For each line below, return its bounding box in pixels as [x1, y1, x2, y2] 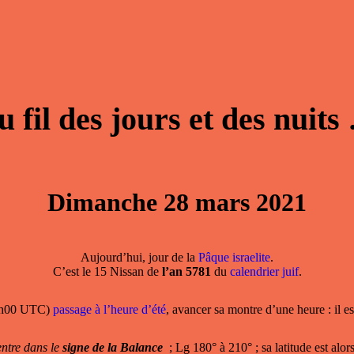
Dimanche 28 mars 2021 [47, 188, 307, 217]
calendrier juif [229, 265, 299, 279]
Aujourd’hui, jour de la [81, 250, 198, 265]
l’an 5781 [161, 265, 211, 279]
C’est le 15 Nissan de [52, 265, 162, 279]
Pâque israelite [198, 250, 270, 265]
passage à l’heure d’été [53, 303, 166, 317]
